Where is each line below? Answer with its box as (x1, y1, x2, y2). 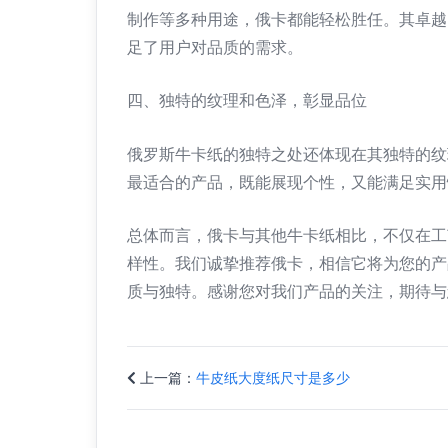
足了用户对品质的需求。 (127, 38, 303, 56)
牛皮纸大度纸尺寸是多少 (196, 370, 350, 386)
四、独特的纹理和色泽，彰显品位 (127, 92, 367, 109)
